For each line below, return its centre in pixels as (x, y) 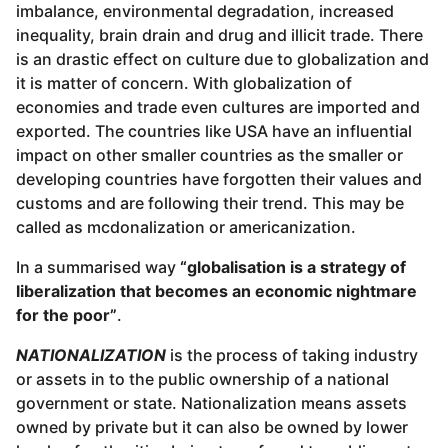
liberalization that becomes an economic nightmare (216, 290)
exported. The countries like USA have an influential (214, 130)
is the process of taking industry (292, 355)
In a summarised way (98, 266)
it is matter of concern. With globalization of (184, 82)
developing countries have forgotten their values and (219, 178)
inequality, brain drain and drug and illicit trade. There (219, 34)
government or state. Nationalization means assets (211, 403)
